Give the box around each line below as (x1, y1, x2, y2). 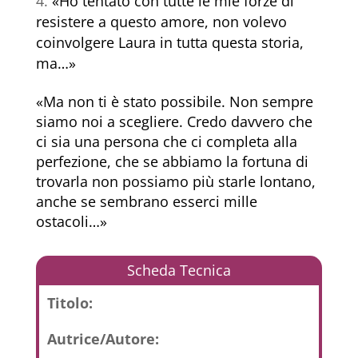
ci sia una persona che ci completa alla (35, 132, 297, 152)
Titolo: (46, 293, 93, 313)
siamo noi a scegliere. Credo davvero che (35, 112, 312, 132)
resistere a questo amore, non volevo (35, 12, 287, 32)
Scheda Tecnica (126, 261, 231, 280)
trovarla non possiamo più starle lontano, (35, 172, 316, 192)
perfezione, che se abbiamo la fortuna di (35, 152, 308, 172)
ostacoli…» (35, 212, 107, 232)
